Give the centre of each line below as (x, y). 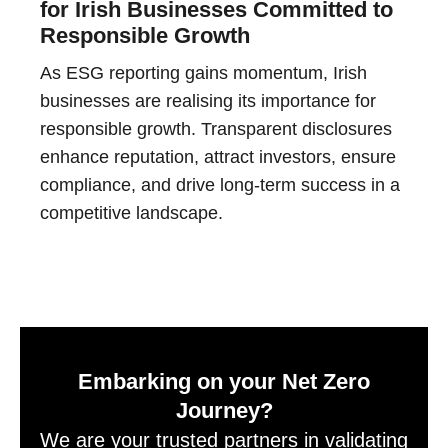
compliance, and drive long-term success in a (220, 185)
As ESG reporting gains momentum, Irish (203, 73)
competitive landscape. (131, 213)
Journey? (224, 411)
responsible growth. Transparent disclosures (216, 129)
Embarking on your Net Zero (224, 382)
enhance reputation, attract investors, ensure (218, 157)
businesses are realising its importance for (208, 101)
